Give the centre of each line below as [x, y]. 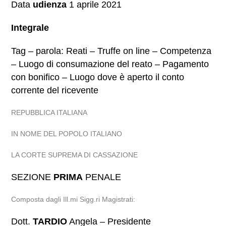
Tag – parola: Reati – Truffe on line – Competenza [111, 51]
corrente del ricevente [55, 90]
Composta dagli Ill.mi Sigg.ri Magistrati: [73, 199]
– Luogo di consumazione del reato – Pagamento [110, 64]
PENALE [102, 177]
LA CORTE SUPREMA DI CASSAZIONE [75, 155]
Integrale [30, 28]
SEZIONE [33, 177]
